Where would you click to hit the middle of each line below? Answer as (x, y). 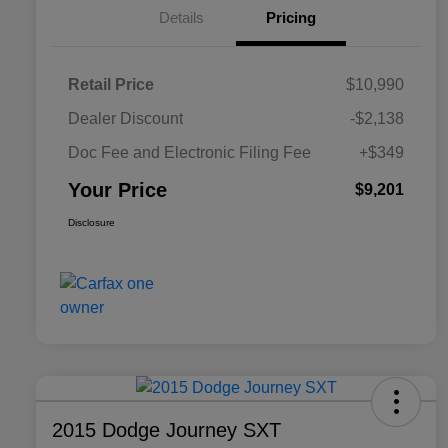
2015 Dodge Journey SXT (166, 430)
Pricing (291, 18)
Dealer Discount (125, 119)
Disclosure (91, 223)
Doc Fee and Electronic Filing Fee (189, 153)
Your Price (117, 190)
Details (181, 18)
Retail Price (111, 85)
